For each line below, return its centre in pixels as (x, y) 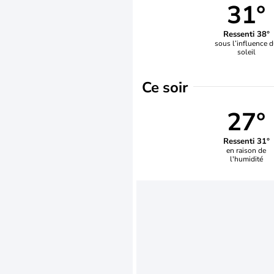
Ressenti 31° (246, 141)
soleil (246, 52)
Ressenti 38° (246, 34)
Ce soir (165, 87)
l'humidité (246, 159)
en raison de (246, 150)
